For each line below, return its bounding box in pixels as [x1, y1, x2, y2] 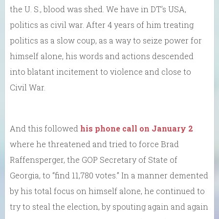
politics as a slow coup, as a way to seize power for [10, 35, 202, 45]
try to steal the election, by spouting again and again [10, 201, 208, 212]
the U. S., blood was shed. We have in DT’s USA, [10, 4, 186, 14]
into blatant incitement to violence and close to [10, 66, 191, 77]
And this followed [10, 123, 80, 133]
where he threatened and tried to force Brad [10, 139, 179, 149]
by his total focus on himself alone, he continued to [10, 186, 205, 196]
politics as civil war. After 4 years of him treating [10, 20, 194, 30]
